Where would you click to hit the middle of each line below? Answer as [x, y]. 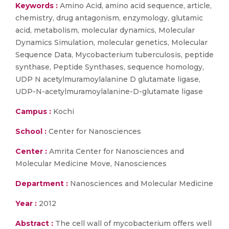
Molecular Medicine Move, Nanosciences [91, 164]
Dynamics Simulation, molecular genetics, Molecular [111, 42]
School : [31, 131]
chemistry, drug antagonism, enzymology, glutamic [109, 18]
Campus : [33, 111]
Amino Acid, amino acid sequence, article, [135, 6]
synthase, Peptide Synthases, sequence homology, [110, 67]
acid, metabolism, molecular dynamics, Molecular [105, 30]
